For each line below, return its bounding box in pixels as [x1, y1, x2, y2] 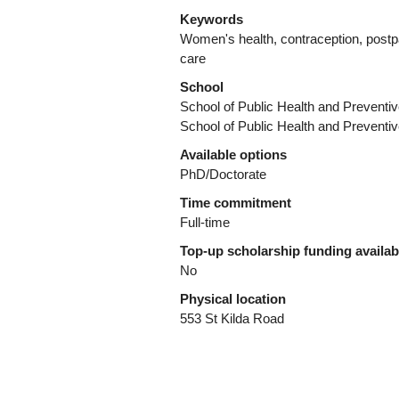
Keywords [180, 12, 247, 28]
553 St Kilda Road [180, 311, 284, 327]
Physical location [180, 291, 289, 307]
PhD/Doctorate [180, 167, 266, 183]
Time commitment [180, 195, 295, 211]
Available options [180, 147, 290, 163]
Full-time [180, 215, 230, 231]
